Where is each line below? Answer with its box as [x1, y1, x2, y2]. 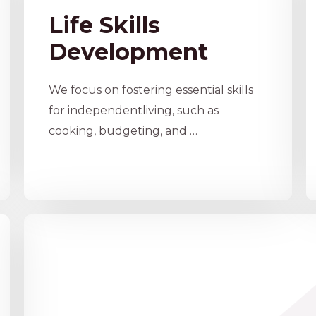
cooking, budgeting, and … [48, 124, 197, 138]
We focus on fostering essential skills [48, 83, 253, 97]
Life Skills [48, 11, 160, 39]
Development [48, 38, 208, 66]
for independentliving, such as [48, 104, 219, 118]
